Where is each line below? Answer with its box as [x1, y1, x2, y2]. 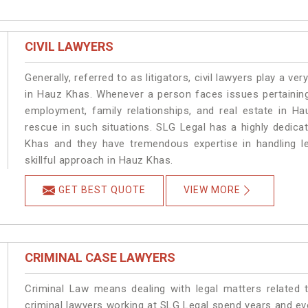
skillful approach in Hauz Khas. [25, 154, 173, 167]
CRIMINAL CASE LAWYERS [25, 250, 176, 265]
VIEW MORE [184, 184, 241, 196]
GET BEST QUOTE [58, 184, 146, 196]
